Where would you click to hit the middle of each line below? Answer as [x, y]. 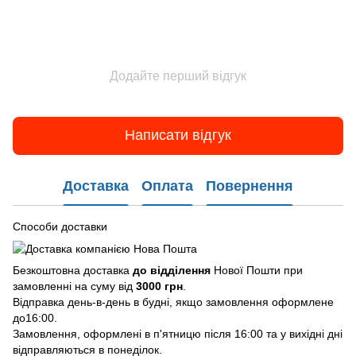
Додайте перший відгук [178, 75]
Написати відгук [178, 135]
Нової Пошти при [257, 271]
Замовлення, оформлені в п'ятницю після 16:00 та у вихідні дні [178, 334]
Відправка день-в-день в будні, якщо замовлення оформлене [173, 302]
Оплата [167, 186]
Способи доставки [60, 226]
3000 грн [159, 286]
